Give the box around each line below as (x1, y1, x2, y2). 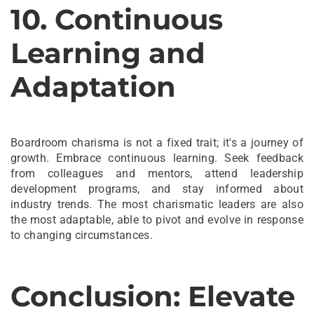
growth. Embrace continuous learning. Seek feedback (11, 151, 303, 165)
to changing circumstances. (11, 228, 153, 242)
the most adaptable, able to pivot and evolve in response (11, 212, 303, 226)
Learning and (11, 35, 205, 70)
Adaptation (11, 69, 176, 104)
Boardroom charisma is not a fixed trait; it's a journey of (11, 135, 303, 149)
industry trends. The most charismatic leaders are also (11, 197, 303, 211)
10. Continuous (11, 1, 223, 36)
